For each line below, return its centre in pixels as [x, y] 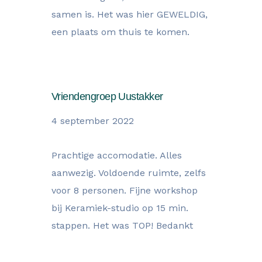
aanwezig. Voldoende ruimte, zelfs [129, 173]
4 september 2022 [93, 121]
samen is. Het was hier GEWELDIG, [130, 14]
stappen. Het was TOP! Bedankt [122, 225]
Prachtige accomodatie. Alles [117, 155]
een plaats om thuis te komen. [120, 32]
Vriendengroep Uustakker [107, 96]
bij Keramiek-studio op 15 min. [120, 208]
